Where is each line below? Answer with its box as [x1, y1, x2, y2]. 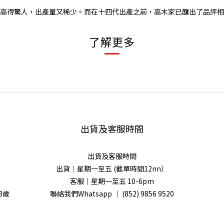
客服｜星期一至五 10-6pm [70, 175, 154, 186]
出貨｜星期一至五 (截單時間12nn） [56, 163, 168, 173]
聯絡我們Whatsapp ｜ [50, 188, 122, 198]
